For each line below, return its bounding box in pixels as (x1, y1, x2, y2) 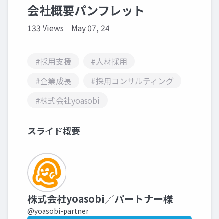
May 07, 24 (71, 22, 109, 34)
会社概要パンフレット (27, 1, 145, 19)
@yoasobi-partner (27, 205, 88, 216)
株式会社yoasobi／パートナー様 (27, 191, 173, 206)
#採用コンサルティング (91, 74, 174, 87)
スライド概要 (27, 124, 80, 137)
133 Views (27, 22, 64, 34)
